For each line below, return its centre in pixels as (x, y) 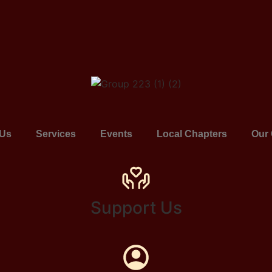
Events (116, 134)
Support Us (136, 207)
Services (56, 134)
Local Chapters (192, 134)
